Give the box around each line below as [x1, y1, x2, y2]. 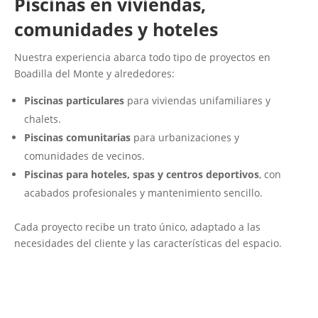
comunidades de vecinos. [24, 148, 145, 163]
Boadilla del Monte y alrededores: [14, 66, 175, 80]
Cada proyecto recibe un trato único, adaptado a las [14, 219, 261, 234]
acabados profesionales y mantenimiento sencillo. [24, 185, 263, 199]
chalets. [24, 111, 61, 126]
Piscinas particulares [24, 93, 124, 107]
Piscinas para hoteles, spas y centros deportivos [24, 167, 259, 181]
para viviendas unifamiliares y [124, 93, 270, 107]
